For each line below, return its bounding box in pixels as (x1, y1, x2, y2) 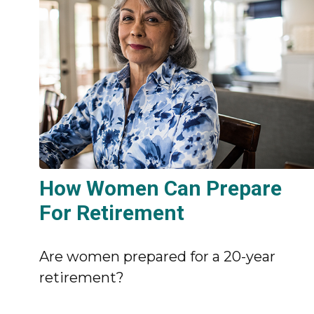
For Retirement (39, 200, 185, 225)
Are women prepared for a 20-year (39, 247, 276, 265)
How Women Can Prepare (39, 175, 282, 200)
